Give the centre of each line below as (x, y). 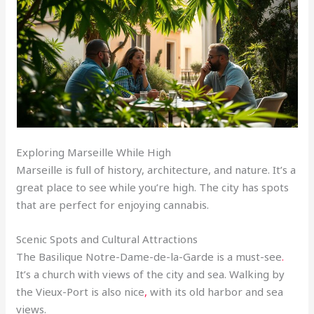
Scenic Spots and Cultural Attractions (107, 239)
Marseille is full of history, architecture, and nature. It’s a (156, 170)
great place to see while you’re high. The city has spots (153, 187)
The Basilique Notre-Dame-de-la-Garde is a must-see (149, 257)
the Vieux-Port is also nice (81, 292)
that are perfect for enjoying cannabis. (113, 205)
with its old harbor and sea (217, 292)
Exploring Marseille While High (94, 152)
